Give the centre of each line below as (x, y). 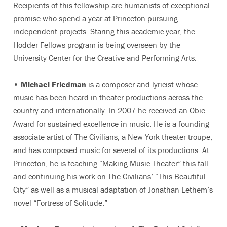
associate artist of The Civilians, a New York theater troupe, (113, 137)
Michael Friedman (53, 84)
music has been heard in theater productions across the (108, 97)
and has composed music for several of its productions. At (111, 150)
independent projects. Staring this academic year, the (104, 31)
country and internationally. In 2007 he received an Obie (109, 110)
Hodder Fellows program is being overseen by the (97, 45)
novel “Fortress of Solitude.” (60, 203)
